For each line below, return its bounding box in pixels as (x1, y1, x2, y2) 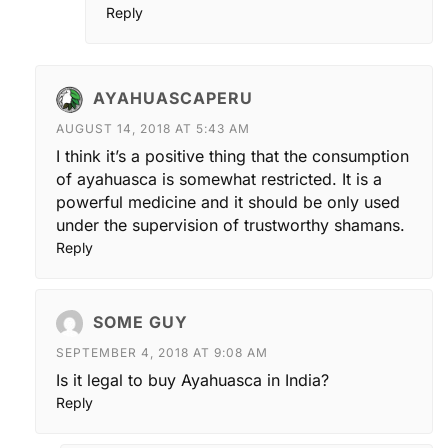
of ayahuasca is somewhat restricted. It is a (56, 169, 382, 190)
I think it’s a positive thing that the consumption (56, 146, 409, 167)
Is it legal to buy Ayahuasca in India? (56, 370, 329, 391)
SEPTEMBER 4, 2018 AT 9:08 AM (56, 345, 268, 361)
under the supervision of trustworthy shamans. (56, 215, 405, 236)
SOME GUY (93, 311, 188, 332)
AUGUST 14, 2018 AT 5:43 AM (56, 121, 250, 137)
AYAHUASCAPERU (93, 87, 253, 108)
